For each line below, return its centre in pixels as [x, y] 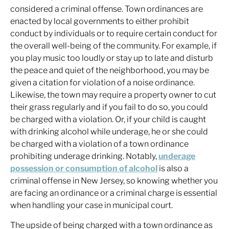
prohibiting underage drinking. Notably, [84, 156]
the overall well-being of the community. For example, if [113, 46]
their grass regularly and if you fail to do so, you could [109, 107]
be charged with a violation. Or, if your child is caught [108, 119]
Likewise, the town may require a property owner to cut [113, 95]
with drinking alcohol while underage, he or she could [109, 132]
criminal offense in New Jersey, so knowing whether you [114, 181]
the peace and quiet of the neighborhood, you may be [110, 70]
